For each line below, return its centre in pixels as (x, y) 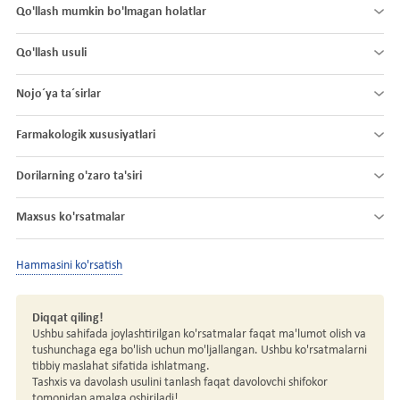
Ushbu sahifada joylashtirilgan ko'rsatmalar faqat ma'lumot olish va (199, 334)
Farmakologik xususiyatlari (86, 136)
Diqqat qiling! (68, 318)
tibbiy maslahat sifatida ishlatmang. (124, 366)
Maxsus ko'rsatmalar (71, 218)
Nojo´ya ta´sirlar (58, 95)
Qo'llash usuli (51, 54)
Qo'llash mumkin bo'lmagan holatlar (111, 12)
